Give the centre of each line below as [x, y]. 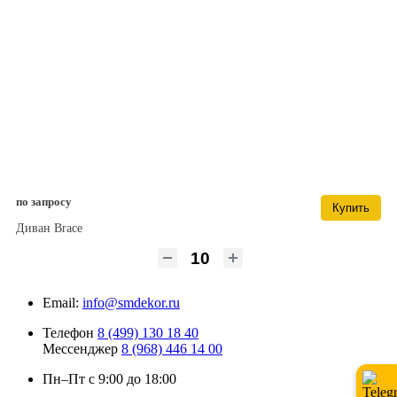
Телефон [70, 332]
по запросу [44, 201]
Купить [351, 207]
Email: [61, 302]
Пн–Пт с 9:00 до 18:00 [109, 378]
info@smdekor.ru [131, 302]
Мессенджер [82, 348]
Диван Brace [49, 228]
